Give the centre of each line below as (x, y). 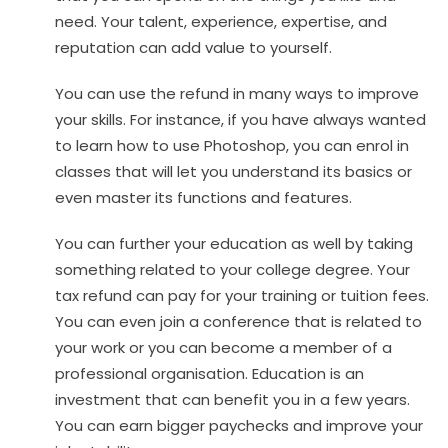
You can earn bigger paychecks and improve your (239, 425)
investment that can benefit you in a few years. (232, 399)
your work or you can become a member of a (223, 347)
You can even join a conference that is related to (238, 321)
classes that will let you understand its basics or (233, 171)
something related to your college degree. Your (232, 269)
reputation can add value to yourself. (193, 47)
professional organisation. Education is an (209, 373)
